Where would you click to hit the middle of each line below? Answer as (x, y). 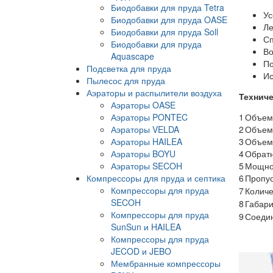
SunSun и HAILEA (146, 226)
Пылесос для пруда (126, 80)
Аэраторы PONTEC (149, 117)
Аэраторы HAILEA (147, 141)
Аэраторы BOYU (143, 153)
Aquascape (133, 56)
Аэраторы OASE (143, 105)
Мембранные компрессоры (166, 263)
